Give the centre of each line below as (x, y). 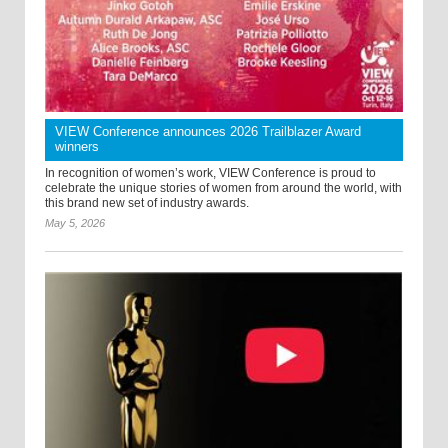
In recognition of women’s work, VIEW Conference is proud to (210, 172)
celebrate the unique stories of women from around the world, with (223, 187)
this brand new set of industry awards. (147, 202)
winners (77, 146)
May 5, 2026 (75, 222)
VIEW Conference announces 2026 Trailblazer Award (208, 131)
